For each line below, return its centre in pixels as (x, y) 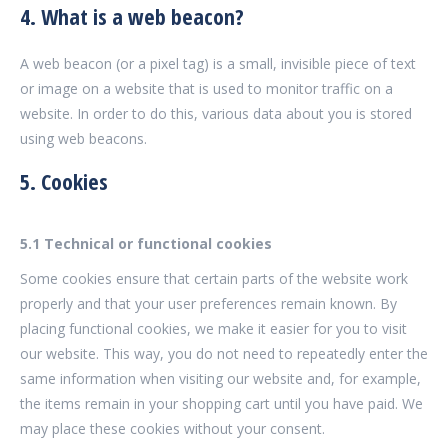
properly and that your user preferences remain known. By (208, 303)
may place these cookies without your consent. (172, 428)
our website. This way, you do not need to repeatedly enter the (224, 353)
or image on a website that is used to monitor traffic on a (206, 88)
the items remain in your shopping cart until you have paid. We (221, 403)
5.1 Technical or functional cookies (146, 243)
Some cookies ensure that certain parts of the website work (214, 278)
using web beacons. (83, 138)
